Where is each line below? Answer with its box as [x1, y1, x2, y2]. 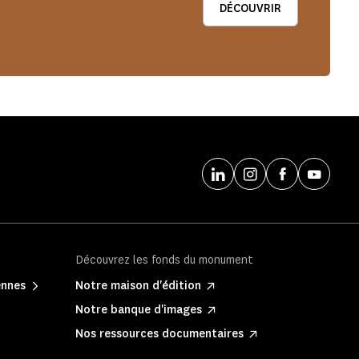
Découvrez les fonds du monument [75, 252, 253, 268]
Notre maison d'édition [75, 278, 201, 293]
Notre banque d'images [75, 302, 202, 317]
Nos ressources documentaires [75, 326, 244, 341]
